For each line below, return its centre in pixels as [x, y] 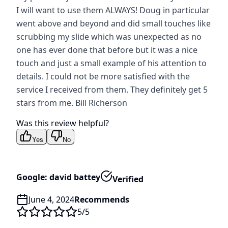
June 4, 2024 [51, 200]
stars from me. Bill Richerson [72, 103]
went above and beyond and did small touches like [113, 23]
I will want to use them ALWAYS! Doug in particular [113, 10]
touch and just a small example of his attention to [111, 63]
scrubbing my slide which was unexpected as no [109, 36]
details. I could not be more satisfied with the [103, 76]
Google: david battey [58, 177]
